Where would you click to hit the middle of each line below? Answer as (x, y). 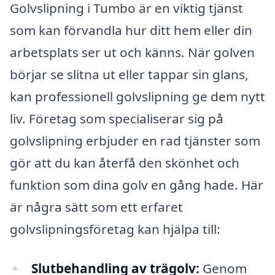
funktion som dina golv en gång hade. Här (137, 185)
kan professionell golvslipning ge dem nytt (137, 97)
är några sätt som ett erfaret (96, 207)
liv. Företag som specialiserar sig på (117, 119)
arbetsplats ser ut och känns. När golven (132, 52)
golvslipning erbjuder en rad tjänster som (135, 141)
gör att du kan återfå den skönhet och (125, 163)
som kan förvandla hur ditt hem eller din (131, 30)
